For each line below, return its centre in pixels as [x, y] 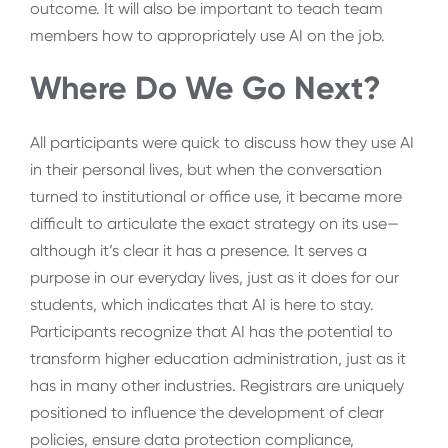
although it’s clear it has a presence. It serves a [198, 250]
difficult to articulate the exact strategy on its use [208, 223]
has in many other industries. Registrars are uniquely [217, 385]
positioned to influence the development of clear [207, 412]
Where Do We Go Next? [205, 88]
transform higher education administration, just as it [218, 358]
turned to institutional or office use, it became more [216, 196]
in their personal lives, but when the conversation [206, 169]
